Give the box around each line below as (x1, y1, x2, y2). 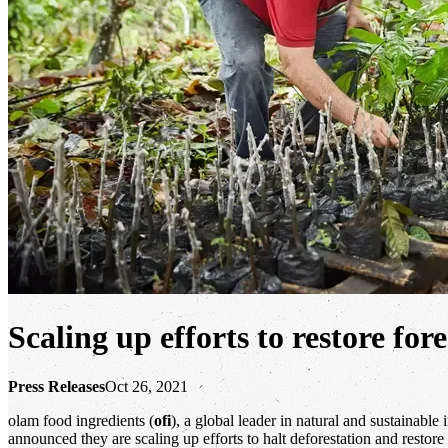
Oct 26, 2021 (105, 377, 188, 395)
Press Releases (8, 377, 105, 395)
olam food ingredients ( (8, 411, 154, 429)
